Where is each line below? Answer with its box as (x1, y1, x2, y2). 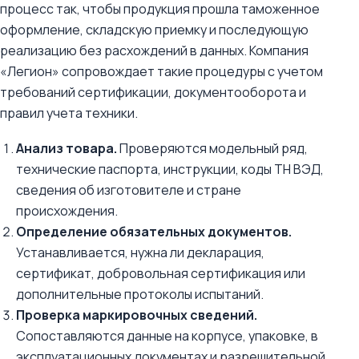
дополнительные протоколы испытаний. (16, 285, 264, 303)
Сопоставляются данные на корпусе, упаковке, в (16, 327, 318, 345)
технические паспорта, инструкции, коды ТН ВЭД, (16, 160, 324, 178)
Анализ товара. (16, 139, 117, 157)
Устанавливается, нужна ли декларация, (16, 244, 264, 261)
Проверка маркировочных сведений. (16, 306, 257, 324)
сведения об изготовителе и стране (16, 181, 241, 199)
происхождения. (16, 202, 118, 220)
